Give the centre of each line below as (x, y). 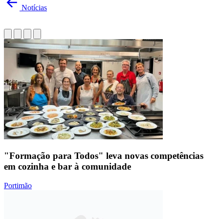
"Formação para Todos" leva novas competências (104, 155)
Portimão (18, 185)
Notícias (34, 8)
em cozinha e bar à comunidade (67, 166)
